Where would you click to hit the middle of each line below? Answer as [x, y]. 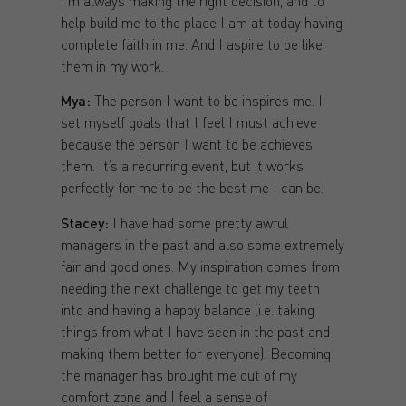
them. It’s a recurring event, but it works [182, 166]
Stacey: [84, 222]
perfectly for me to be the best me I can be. [192, 188]
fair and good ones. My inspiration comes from [200, 266]
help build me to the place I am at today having [201, 23]
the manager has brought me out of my [179, 374]
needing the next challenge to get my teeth [190, 287]
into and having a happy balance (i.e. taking [187, 309]
